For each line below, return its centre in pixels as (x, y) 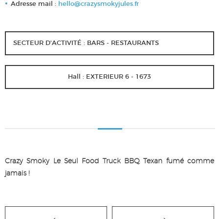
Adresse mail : (34, 4)
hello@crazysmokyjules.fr (99, 4)
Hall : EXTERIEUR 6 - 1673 (109, 77)
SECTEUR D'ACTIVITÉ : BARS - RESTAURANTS (86, 44)
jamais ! (17, 174)
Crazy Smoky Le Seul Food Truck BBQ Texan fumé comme (109, 162)
